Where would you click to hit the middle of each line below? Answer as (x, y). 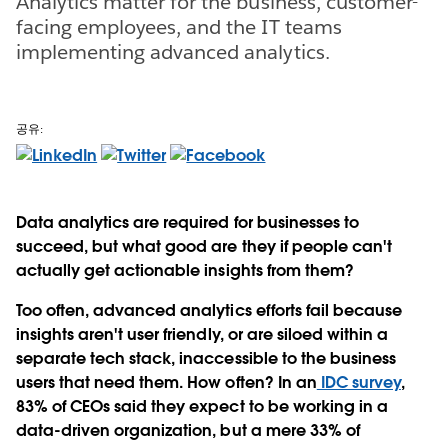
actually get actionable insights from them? (187, 270)
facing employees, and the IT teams (179, 26)
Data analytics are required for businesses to (187, 222)
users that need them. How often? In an (166, 382)
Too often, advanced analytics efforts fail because (209, 310)
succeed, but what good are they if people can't (204, 246)
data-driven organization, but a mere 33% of (188, 430)
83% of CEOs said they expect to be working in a (202, 406)
